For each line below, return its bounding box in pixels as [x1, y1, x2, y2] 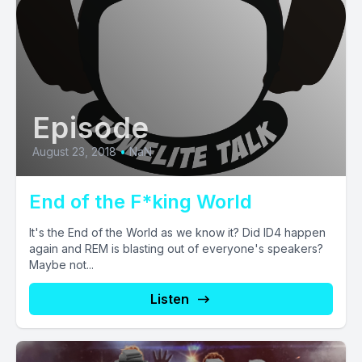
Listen [150, 291, 189, 307]
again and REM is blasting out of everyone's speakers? [29, 242, 323, 255]
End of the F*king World [29, 190, 252, 213]
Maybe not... [29, 258, 94, 271]
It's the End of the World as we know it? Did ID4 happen [29, 225, 326, 239]
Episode [32, 110, 150, 145]
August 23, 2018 [32, 145, 116, 158]
